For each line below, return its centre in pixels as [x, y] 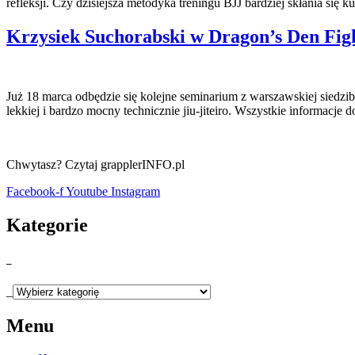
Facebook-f [35, 192]
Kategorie [47, 225]
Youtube [87, 192]
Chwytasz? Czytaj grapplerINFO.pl [95, 165]
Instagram [136, 192]
